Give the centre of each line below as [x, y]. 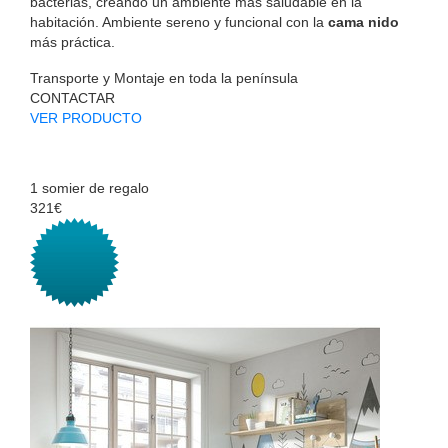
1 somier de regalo [89, 187]
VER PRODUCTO [86, 117]
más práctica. [72, 41]
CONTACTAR [72, 97]
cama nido [363, 21]
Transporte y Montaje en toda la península [164, 77]
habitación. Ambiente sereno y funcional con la [179, 21]
